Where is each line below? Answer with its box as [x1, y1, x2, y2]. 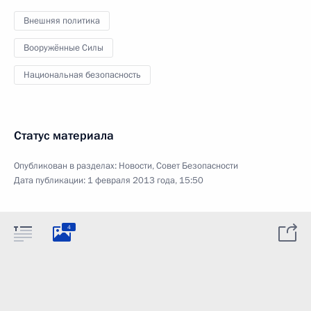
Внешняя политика [24, 15, 100, 27]
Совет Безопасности [156, 160, 238, 172]
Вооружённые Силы [24, 42, 103, 54]
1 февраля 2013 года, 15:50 [87, 174, 203, 187]
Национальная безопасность [24, 69, 141, 81]
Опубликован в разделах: [14, 160, 119, 172]
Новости [119, 160, 152, 172]
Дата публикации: [14, 174, 87, 187]
